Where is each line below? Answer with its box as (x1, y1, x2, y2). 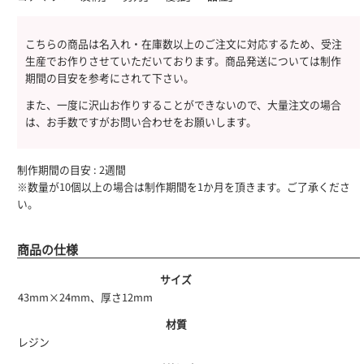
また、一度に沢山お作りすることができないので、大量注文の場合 (25, 97, 342, 113)
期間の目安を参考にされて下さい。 (25, 69, 195, 85)
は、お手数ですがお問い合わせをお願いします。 (25, 114, 258, 130)
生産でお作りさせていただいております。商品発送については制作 (25, 52, 342, 68)
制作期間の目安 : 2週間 (17, 162, 127, 178)
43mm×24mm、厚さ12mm (18, 289, 154, 305)
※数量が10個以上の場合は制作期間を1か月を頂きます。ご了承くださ (17, 179, 351, 195)
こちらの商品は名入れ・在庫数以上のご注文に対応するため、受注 (25, 35, 343, 51)
